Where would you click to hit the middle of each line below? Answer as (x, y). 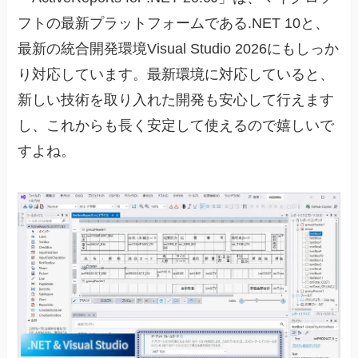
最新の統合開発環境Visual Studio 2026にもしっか (179, 49)
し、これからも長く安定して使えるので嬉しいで (176, 126)
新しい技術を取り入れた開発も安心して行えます (176, 100)
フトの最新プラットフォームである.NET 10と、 (174, 24)
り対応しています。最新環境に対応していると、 (176, 75)
